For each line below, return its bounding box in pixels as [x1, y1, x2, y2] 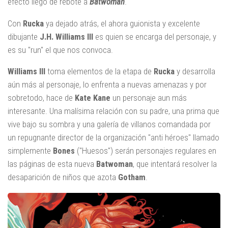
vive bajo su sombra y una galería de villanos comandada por [8, 119, 211, 130]
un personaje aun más [110, 93, 187, 103]
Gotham [118, 172, 146, 183]
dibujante [8, 31, 40, 42]
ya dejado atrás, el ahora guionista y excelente [44, 18, 200, 28]
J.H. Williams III [40, 31, 93, 42]
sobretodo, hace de [8, 93, 75, 103]
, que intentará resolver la [133, 159, 217, 169]
